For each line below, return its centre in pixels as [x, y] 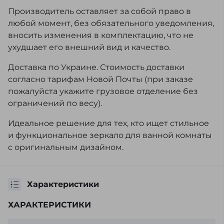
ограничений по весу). [55, 103]
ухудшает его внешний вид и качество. [89, 47]
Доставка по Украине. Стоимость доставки [96, 67]
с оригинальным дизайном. [66, 147]
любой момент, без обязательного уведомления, [111, 23]
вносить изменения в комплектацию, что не [101, 35]
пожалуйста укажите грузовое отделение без [103, 91]
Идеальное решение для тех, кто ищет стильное [108, 123]
